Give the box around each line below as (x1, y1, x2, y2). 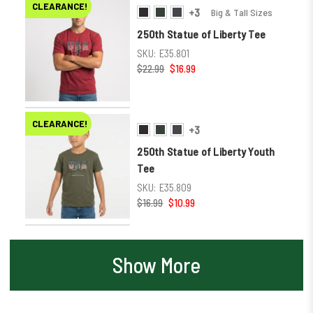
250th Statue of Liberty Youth (137, 144, 275, 158)
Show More (112, 252, 201, 277)
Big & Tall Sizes (210, 6, 272, 18)
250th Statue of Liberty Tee (137, 27, 266, 41)
